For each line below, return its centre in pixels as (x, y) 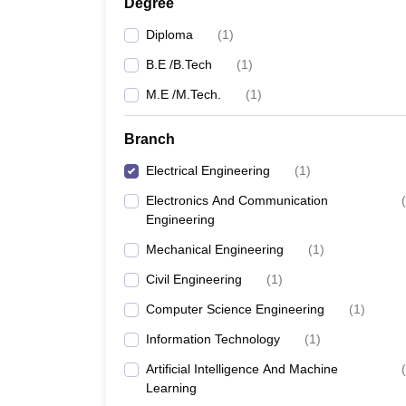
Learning (171, 388)
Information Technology (213, 339)
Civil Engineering (194, 279)
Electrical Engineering (208, 170)
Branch (150, 139)
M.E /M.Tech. (184, 94)
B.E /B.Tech (179, 64)
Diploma (169, 34)
